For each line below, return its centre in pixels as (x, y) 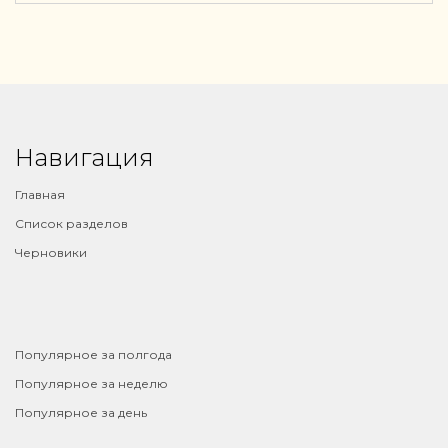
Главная (40, 194)
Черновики (51, 252)
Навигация (84, 157)
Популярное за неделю (91, 383)
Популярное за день (81, 412)
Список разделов (71, 223)
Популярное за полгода (93, 354)
